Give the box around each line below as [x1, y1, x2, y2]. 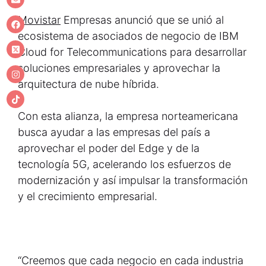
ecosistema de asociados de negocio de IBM [18, 30, 239, 42]
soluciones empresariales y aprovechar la [18, 62, 220, 74]
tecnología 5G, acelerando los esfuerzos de [18, 158, 231, 170]
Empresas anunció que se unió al [61, 14, 224, 26]
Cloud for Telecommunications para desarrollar [18, 46, 246, 58]
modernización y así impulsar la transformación [18, 174, 248, 186]
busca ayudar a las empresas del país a [18, 126, 210, 138]
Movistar [18, 14, 61, 26]
